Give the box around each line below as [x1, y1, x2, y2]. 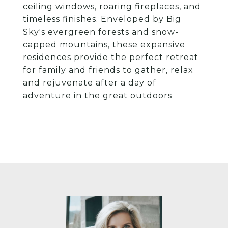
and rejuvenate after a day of [23, 78, 156, 88]
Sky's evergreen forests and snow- [23, 27, 179, 37]
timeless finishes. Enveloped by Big [23, 14, 181, 24]
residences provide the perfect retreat [23, 52, 198, 62]
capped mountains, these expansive [23, 40, 185, 49]
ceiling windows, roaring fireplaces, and [23, 2, 201, 11]
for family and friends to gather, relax [23, 65, 193, 75]
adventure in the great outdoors [23, 91, 172, 100]
